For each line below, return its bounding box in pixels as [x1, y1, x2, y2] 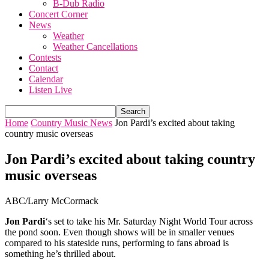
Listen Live [29, 85, 72, 95]
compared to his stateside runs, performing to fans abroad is [5, 237, 229, 248]
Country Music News [31, 118, 112, 128]
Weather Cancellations [53, 41, 138, 52]
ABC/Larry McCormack [5, 195, 98, 206]
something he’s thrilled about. [5, 248, 116, 259]
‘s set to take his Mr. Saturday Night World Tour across [45, 216, 253, 226]
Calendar [29, 74, 63, 84]
